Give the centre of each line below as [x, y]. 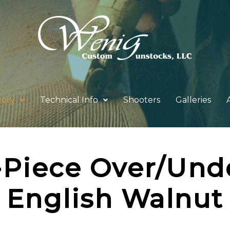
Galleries [193, 100]
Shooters [142, 100]
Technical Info [69, 100]
